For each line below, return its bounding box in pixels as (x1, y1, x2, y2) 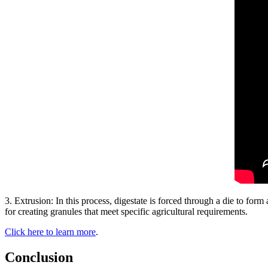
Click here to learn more (5, 227, 96, 237)
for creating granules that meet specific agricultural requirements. (5, 206, 248, 217)
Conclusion (5, 249, 73, 266)
